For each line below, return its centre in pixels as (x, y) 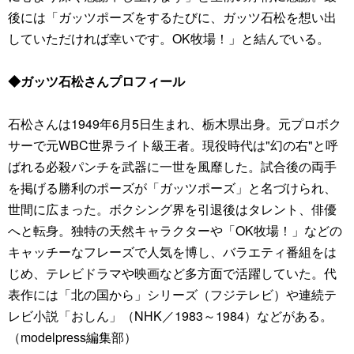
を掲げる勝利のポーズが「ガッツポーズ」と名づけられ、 (172, 188)
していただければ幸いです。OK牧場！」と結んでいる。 (169, 38)
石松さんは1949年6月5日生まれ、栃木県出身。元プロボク (175, 124)
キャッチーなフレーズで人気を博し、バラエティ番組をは (172, 252)
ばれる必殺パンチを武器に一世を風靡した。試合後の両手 (172, 166)
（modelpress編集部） (72, 337)
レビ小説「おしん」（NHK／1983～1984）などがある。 (170, 316)
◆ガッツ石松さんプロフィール (96, 81)
